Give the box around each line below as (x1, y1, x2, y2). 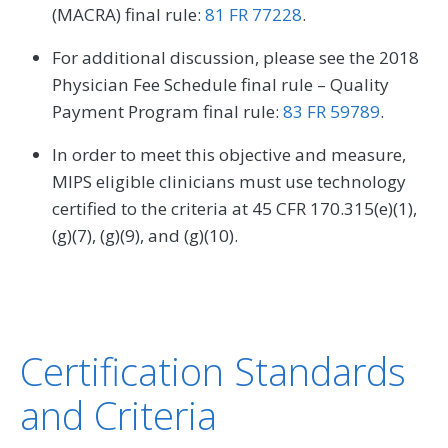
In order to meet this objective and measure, (52, 143, 406, 167)
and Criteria (20, 389, 217, 442)
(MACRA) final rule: (52, 3, 205, 27)
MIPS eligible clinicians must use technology (52, 170, 406, 194)
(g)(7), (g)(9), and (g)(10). (52, 224, 238, 248)
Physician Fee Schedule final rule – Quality (52, 73, 389, 97)
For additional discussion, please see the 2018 (52, 46, 419, 70)
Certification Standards (20, 345, 406, 398)
